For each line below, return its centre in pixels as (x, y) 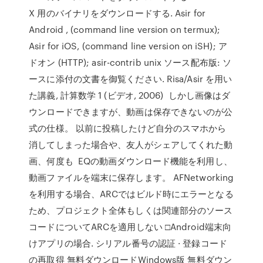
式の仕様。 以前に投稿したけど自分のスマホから (128, 128)
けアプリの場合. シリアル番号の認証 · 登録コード (128, 243)
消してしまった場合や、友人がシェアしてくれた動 (131, 144)
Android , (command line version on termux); (125, 29)
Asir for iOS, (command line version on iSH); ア (128, 46)
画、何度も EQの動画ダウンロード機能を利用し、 (131, 161)
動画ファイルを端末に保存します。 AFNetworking (131, 177)
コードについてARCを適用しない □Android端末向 (130, 227)
